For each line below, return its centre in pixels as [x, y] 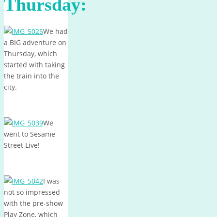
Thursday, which [31, 53]
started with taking [34, 64]
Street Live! [22, 145]
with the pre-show [33, 203]
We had [55, 31]
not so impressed [32, 192]
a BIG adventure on [35, 42]
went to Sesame [30, 134]
